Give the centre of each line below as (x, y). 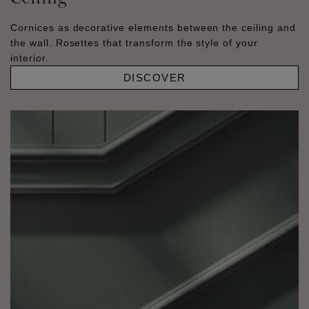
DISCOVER (154, 77)
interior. (30, 58)
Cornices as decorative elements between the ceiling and (153, 27)
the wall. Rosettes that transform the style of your (134, 42)
